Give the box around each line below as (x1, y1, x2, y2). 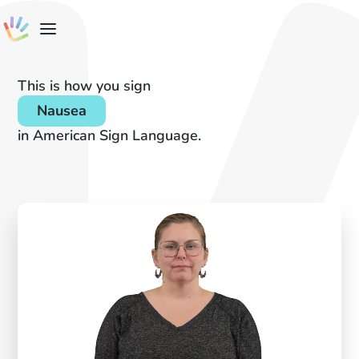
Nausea (37, 101, 87, 120)
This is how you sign (18, 76, 151, 95)
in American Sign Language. (18, 126, 202, 145)
